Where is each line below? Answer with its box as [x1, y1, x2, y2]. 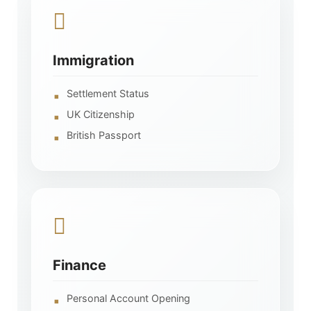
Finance [53, 256, 106, 274]
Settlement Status [67, 87, 149, 99]
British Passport [67, 128, 141, 141]
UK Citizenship [67, 108, 135, 120]
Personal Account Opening [67, 292, 190, 304]
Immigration [53, 51, 134, 69]
